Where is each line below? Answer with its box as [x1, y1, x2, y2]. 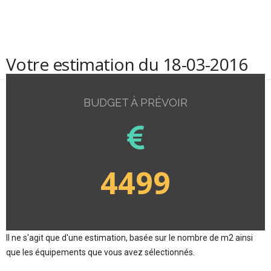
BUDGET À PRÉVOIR [83, 96, 188, 109]
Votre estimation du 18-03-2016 [6, 53, 248, 76]
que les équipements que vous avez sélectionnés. [6, 247, 195, 257]
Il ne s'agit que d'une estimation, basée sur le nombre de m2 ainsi [6, 232, 253, 243]
